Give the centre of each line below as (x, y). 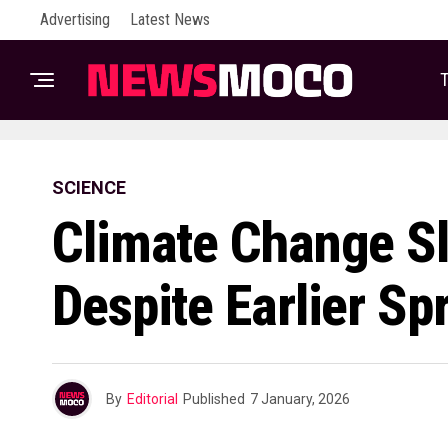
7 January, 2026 (300, 399)
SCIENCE (89, 187)
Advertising (75, 19)
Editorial (152, 399)
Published (214, 399)
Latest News (170, 19)
